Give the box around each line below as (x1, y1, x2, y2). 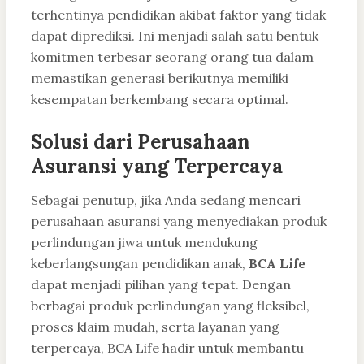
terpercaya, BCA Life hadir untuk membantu (31, 340, 304, 357)
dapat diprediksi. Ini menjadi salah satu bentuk (31, 28, 318, 45)
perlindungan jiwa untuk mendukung (31, 234, 258, 251)
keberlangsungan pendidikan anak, (31, 255, 249, 272)
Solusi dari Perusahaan (31, 129, 250, 155)
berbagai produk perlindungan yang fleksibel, (31, 297, 310, 314)
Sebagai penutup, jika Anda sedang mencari (31, 192, 301, 209)
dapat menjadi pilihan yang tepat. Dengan (31, 276, 291, 293)
